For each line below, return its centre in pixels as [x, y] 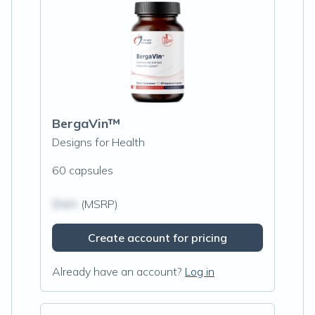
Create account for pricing [157, 238]
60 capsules [83, 170]
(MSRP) [98, 204]
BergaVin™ [86, 123]
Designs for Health [98, 142]
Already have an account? [117, 271]
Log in [200, 271]
